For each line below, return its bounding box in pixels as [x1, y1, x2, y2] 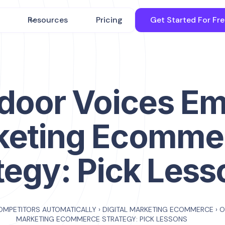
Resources [28, 15, 68, 25]
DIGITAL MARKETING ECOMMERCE [102, 205, 213, 214]
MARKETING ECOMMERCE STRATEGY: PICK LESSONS [16, 214, 187, 223]
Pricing [96, 15, 123, 25]
